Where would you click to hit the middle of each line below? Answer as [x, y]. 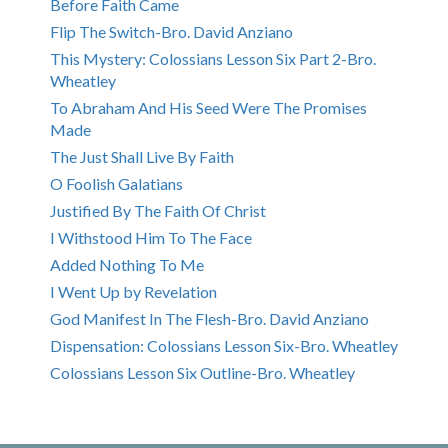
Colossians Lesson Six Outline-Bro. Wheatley [202, 373]
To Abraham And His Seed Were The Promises [208, 108]
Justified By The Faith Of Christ [158, 211]
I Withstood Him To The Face [151, 238]
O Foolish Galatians [116, 184]
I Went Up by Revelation [133, 292]
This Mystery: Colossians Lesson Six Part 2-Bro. [213, 59]
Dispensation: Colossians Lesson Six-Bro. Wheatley [224, 346]
